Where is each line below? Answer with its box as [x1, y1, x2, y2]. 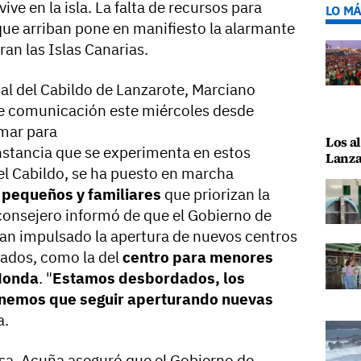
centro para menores [122, 247, 273, 268]
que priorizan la [161, 185, 270, 205]
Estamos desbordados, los [52, 268, 245, 288]
